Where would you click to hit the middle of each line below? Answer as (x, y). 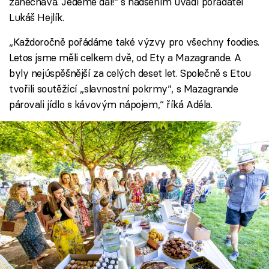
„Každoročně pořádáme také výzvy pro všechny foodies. (134, 41)
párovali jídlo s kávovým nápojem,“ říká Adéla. (111, 104)
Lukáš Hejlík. (37, 17)
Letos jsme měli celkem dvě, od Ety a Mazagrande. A (125, 57)
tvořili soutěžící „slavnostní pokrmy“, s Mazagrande (124, 88)
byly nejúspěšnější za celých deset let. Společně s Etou (130, 73)
